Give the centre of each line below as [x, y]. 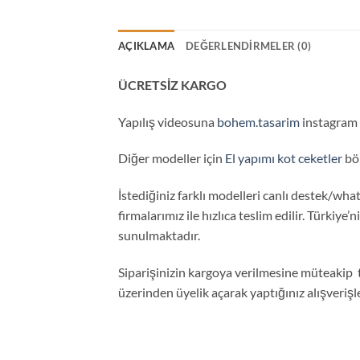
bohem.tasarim [258, 121]
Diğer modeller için [172, 158]
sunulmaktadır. [159, 235]
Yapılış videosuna [168, 121]
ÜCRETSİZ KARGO [172, 84]
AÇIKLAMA [147, 45]
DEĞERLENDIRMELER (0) [249, 45]
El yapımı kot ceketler [284, 158]
